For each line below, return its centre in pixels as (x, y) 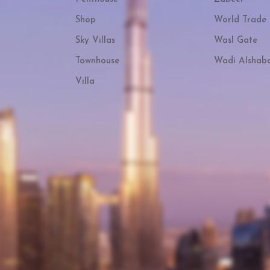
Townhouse (97, 61)
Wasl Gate (236, 41)
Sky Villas (95, 41)
